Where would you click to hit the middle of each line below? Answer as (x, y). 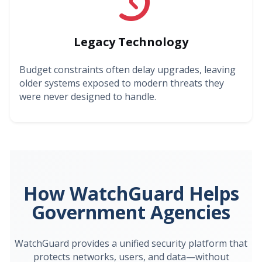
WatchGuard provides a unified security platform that (131, 243)
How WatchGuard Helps (131, 193)
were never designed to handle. (88, 96)
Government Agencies (131, 212)
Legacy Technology (131, 42)
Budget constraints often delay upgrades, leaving (127, 69)
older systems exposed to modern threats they (122, 83)
